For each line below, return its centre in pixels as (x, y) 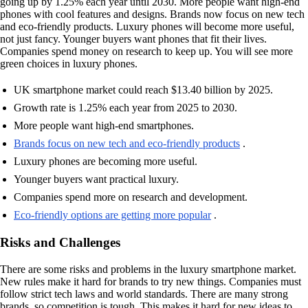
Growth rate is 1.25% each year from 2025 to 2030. (125, 108)
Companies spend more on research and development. (131, 197)
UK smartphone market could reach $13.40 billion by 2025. (143, 90)
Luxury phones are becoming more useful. (106, 161)
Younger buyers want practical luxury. (96, 179)
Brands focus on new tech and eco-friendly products (127, 143)
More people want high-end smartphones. (104, 125)
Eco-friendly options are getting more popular (112, 215)
